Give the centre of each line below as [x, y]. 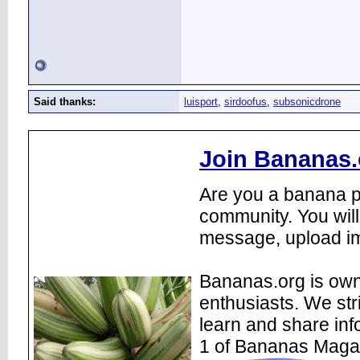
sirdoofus [245, 102]
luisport [201, 102]
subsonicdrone [307, 102]
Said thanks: [65, 102]
